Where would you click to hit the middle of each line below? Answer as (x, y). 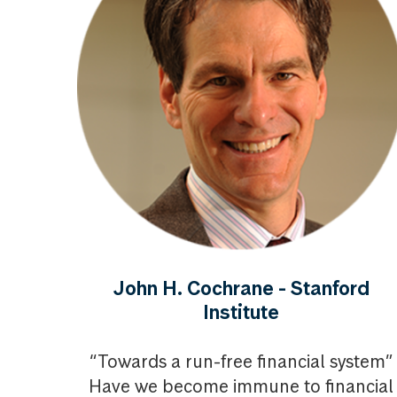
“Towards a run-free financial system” (241, 362)
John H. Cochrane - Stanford (241, 288)
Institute (241, 312)
